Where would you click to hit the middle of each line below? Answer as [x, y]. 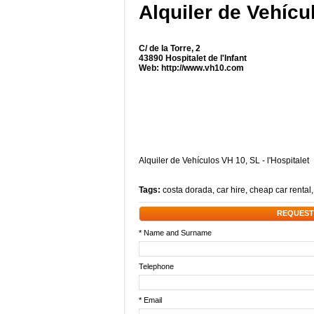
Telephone [156, 266]
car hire [231, 190]
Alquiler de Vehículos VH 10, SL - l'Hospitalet [224, 161]
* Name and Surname [175, 233]
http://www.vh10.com [203, 68]
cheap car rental [280, 190]
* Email [150, 300]
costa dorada [187, 190]
